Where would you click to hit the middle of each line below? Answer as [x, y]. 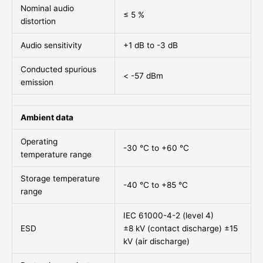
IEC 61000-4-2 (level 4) [168, 216]
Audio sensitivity [51, 45]
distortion [38, 21]
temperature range [56, 155]
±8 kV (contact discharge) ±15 [180, 229]
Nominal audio [47, 9]
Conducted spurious [58, 70]
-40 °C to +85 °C [155, 185]
